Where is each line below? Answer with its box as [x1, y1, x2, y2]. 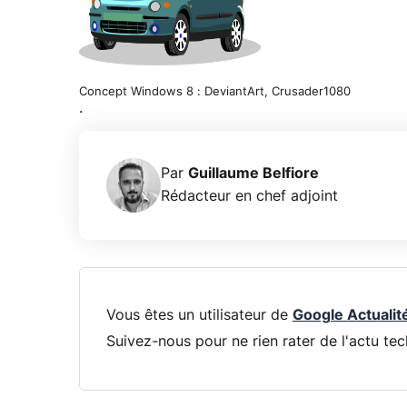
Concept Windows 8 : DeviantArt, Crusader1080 [79, 86, 351, 99]
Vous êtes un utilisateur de [105, 307, 293, 323]
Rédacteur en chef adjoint [161, 189, 338, 204]
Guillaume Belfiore [188, 166, 319, 182]
